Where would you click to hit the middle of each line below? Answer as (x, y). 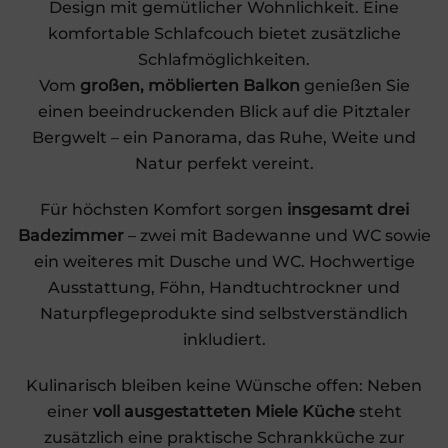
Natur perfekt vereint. (224, 164)
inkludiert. (224, 340)
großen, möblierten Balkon (191, 86)
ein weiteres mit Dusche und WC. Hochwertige (224, 262)
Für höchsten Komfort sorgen (163, 210)
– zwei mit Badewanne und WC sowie (279, 236)
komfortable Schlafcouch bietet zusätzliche (224, 34)
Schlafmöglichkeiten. (224, 60)
